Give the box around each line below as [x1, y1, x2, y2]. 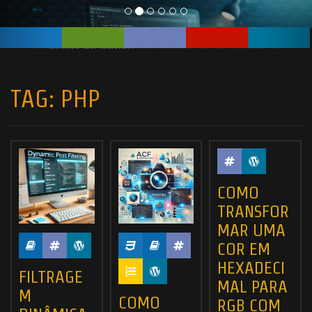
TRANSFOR [217, 201, 290, 221]
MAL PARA [217, 276, 288, 296]
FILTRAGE [19, 267, 83, 287]
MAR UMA [217, 219, 286, 240]
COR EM [217, 238, 271, 258]
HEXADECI [217, 257, 286, 277]
